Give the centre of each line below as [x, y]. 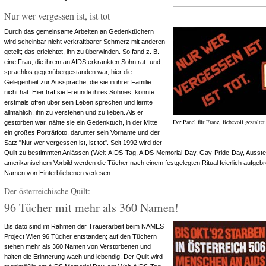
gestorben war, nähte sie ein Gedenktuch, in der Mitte [81, 122]
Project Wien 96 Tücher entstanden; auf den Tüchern [80, 236]
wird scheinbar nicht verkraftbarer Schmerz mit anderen [85, 42]
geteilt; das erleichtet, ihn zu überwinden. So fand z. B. [82, 52]
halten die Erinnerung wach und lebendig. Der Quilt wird [83, 256]
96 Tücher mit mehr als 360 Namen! [91, 208]
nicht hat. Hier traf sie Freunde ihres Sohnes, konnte [79, 92]
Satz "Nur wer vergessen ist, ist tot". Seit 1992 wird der [83, 142]
